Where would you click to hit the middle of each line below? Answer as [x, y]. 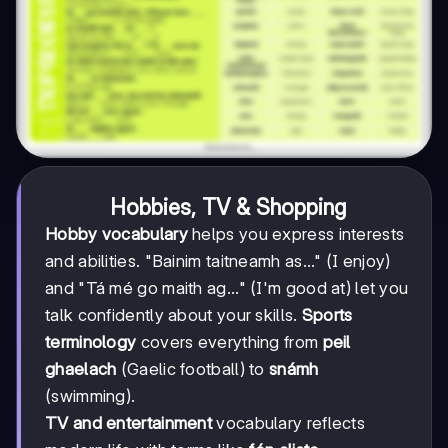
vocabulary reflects [289, 422]
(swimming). [90, 395]
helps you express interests [296, 233]
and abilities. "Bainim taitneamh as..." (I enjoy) [218, 260]
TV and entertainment [128, 422]
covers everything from [229, 341]
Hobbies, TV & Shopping [228, 206]
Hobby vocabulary [116, 233]
